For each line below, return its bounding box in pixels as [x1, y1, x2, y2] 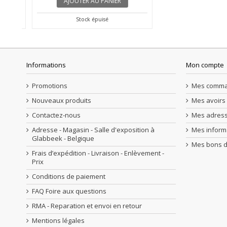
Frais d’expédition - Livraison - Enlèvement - [32, 148, 164, 158]
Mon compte [186, 60, 224, 70]
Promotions [32, 81, 67, 91]
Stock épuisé [71, 16, 104, 23]
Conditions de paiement [32, 172, 105, 181]
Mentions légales [32, 216, 85, 225]
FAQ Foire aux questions [32, 186, 106, 196]
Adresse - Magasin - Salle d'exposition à [32, 125, 155, 135]
